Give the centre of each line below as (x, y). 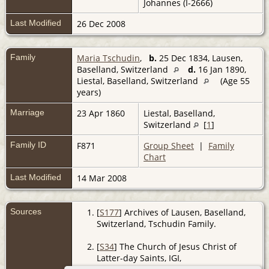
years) (90, 92)
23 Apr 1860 (102, 113)
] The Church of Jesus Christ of (175, 246)
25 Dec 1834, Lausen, (200, 58)
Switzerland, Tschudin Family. (156, 223)
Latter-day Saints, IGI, (139, 258)
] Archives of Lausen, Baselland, (182, 212)
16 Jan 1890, (221, 69)
